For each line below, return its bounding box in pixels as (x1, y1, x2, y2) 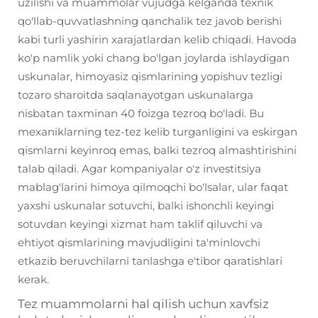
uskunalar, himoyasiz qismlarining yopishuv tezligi (18, 70, 283, 83)
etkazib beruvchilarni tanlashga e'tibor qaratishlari (18, 254, 283, 268)
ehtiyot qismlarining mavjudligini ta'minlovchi (18, 236, 261, 249)
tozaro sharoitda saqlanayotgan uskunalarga (18, 88, 253, 102)
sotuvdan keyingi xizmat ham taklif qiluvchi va (18, 217, 263, 231)
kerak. (18, 273, 49, 286)
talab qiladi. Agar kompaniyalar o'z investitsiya (18, 162, 261, 175)
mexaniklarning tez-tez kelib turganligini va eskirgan (18, 125, 297, 138)
